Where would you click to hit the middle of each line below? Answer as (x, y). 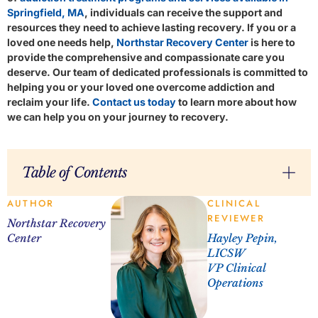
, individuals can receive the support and (183, 13)
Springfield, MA (46, 13)
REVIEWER (236, 218)
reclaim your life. (50, 102)
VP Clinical (237, 268)
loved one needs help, (62, 43)
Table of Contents (75, 172)
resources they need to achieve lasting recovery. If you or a (152, 28)
